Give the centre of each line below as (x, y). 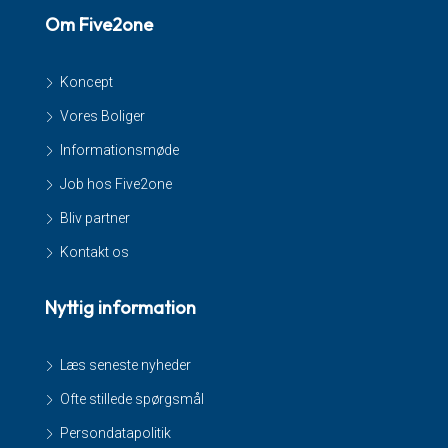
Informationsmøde (119, 150)
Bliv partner (95, 218)
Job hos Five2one (116, 184)
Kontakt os (94, 252)
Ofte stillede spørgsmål (132, 399)
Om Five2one (99, 24)
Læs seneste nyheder (125, 365)
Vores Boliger (102, 116)
